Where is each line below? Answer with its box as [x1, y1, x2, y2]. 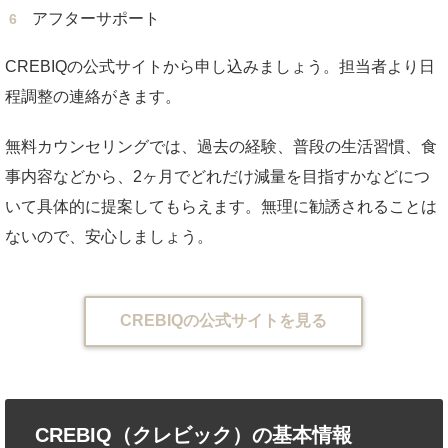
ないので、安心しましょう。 [5, 228, 213, 246]
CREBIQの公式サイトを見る [120, 312, 327, 330]
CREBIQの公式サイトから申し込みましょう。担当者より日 [5, 58, 435, 76]
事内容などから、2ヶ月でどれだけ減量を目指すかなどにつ [5, 168, 430, 186]
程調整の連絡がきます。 [5, 88, 181, 106]
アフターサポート [32, 10, 160, 28]
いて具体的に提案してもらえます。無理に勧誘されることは [5, 198, 437, 216]
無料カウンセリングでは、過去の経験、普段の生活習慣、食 [5, 138, 437, 156]
